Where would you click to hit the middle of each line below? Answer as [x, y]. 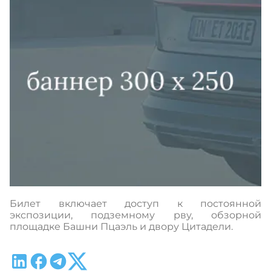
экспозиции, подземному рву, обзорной [135, 215]
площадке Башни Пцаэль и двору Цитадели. [121, 226]
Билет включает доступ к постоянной [135, 203]
